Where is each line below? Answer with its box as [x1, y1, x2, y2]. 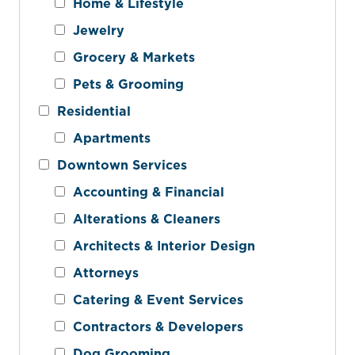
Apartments [65, 129, 151, 147]
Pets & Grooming [65, 75, 184, 94]
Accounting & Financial [65, 182, 224, 200]
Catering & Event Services [65, 290, 243, 308]
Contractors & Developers [65, 317, 243, 335]
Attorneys [65, 263, 139, 281]
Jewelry [65, 21, 124, 40]
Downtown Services [49, 156, 187, 174]
